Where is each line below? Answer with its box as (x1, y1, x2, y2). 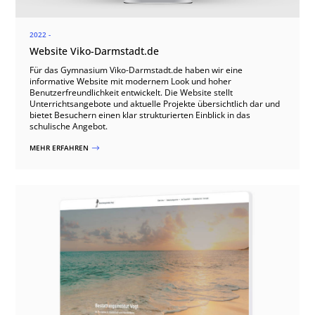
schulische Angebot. (30, 120, 108, 132)
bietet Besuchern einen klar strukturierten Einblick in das (30, 108, 251, 121)
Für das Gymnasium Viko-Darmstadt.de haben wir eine (30, 63, 243, 76)
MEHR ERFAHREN (30, 142, 91, 153)
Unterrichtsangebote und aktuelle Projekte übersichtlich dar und (30, 97, 281, 110)
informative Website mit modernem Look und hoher (30, 75, 232, 87)
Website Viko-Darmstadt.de (30, 44, 160, 58)
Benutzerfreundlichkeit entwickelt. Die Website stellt (30, 86, 233, 98)
